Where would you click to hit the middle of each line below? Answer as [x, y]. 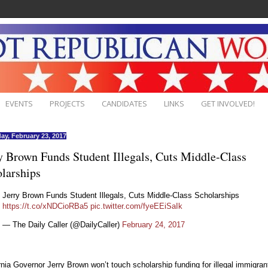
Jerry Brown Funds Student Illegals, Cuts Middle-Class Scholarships [121, 195]
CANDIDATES [124, 103]
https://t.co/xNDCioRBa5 [45, 206]
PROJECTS [67, 103]
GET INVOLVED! [228, 103]
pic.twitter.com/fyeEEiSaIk [136, 206]
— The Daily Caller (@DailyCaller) [62, 224]
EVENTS [19, 103]
